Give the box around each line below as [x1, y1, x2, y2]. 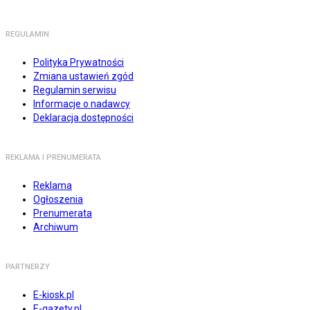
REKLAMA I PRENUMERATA [6, 153, 101, 163]
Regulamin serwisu [33, 84, 116, 96]
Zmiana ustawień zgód [33, 71, 134, 82]
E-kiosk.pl [33, 289, 74, 301]
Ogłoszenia [33, 194, 83, 206]
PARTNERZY [6, 262, 50, 272]
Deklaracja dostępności [33, 112, 134, 124]
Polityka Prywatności [33, 57, 124, 69]
